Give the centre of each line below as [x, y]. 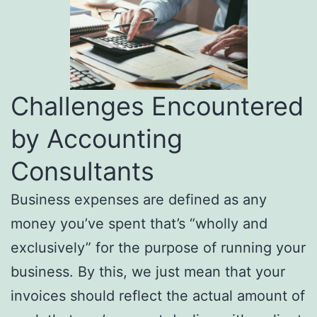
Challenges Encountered [157, 106]
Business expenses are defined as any [139, 200]
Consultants [82, 172]
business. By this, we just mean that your [148, 272]
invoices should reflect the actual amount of [158, 296]
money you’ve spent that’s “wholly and [139, 224]
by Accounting [97, 139]
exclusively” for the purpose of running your [158, 248]
